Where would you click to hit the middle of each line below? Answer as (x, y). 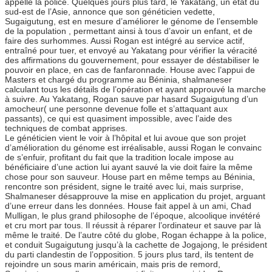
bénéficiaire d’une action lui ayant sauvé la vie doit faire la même (129, 167)
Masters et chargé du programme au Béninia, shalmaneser (118, 80)
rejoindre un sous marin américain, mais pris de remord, (113, 264)
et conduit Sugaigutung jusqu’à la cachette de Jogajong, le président (136, 245)
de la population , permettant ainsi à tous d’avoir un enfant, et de (129, 31)
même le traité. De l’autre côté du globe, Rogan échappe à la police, (136, 235)
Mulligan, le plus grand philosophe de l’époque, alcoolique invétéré (133, 216)
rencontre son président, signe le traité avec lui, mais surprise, (124, 187)
